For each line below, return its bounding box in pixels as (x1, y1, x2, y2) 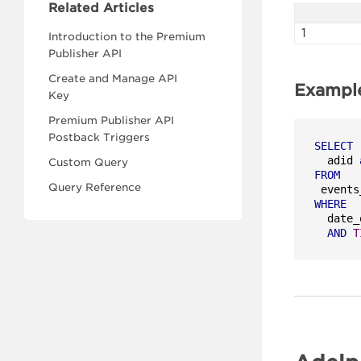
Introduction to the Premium (48, 31, 205, 43)
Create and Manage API (48, 73, 177, 85)
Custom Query (48, 156, 128, 168)
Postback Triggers (48, 131, 150, 143)
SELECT (314, 139, 354, 152)
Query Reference (48, 181, 141, 193)
